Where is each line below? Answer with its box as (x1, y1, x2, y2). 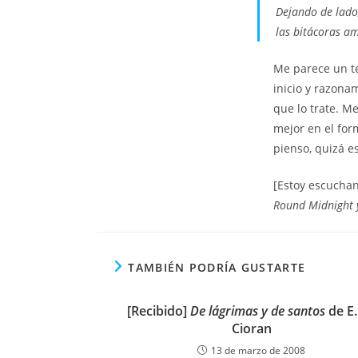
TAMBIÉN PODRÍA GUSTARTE (128, 260, 306, 275)
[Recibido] (127, 302, 190, 320)
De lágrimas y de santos (190, 302, 325, 320)
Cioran (231, 320, 272, 337)
